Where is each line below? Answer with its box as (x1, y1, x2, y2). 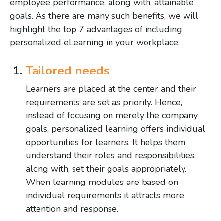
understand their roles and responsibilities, (26, 149, 196, 162)
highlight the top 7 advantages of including (10, 23, 182, 36)
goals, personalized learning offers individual (26, 123, 205, 135)
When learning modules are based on (26, 176, 178, 188)
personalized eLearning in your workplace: (10, 37, 180, 49)
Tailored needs (26, 63, 110, 79)
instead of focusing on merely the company (26, 110, 198, 122)
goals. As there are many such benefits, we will (10, 10, 198, 22)
